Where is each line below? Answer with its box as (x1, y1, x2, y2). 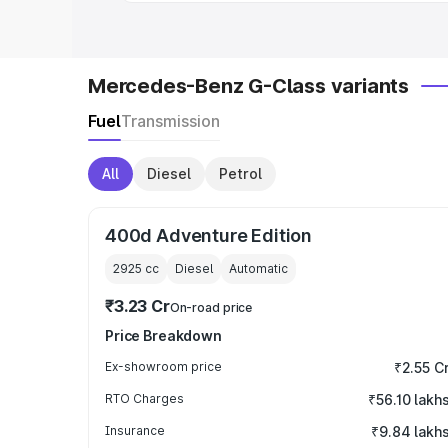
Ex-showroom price (105, 359, 222, 374)
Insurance (105, 423, 165, 438)
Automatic (229, 261, 288, 276)
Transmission (121, 111, 220, 131)
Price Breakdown (105, 327, 222, 344)
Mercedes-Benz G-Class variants (88, 74, 409, 98)
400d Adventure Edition (105, 225, 313, 246)
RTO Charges (105, 391, 184, 406)
